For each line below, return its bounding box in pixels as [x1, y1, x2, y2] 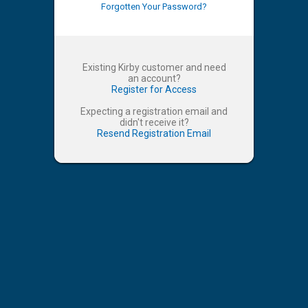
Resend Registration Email [97, 128, 211, 139]
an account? [127, 73, 181, 84]
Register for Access [111, 84, 197, 95]
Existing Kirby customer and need [82, 62, 226, 73]
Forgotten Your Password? [101, 1, 207, 12]
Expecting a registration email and [80, 106, 228, 117]
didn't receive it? [119, 117, 189, 128]
